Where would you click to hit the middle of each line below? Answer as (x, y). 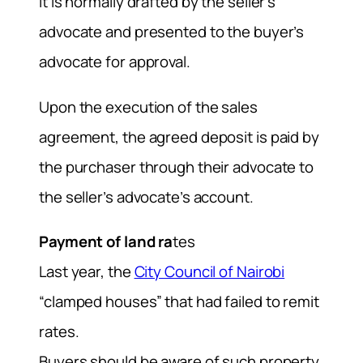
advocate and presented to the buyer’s (172, 31)
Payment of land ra (106, 242)
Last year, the (87, 272)
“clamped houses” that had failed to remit (179, 302)
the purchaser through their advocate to (177, 167)
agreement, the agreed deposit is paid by (179, 137)
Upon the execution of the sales (148, 107)
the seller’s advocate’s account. (146, 196)
